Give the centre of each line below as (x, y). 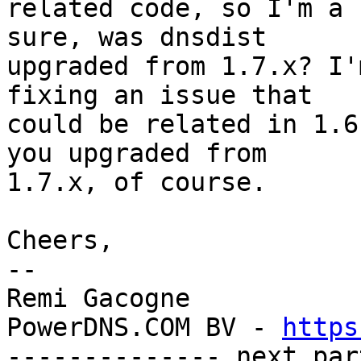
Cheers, (60, 241)
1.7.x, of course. (137, 183)
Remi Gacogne (98, 299)
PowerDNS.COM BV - (144, 328)
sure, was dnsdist (144, 37)
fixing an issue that (167, 95)
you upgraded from (144, 154)
